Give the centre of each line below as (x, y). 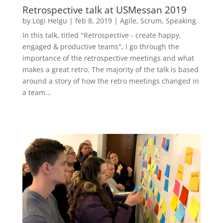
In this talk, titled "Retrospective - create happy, (102, 35)
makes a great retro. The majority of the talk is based (110, 70)
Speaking (181, 21)
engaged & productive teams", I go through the (101, 47)
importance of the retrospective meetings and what (108, 58)
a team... (37, 93)
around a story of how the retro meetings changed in (111, 81)
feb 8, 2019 (93, 21)
